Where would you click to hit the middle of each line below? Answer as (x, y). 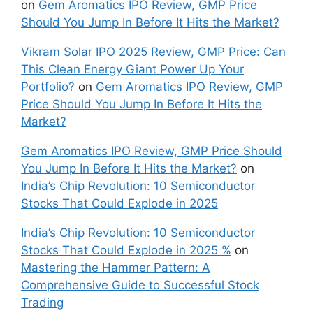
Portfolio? (48, 86)
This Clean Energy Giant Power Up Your (132, 69)
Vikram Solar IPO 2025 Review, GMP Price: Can (153, 51)
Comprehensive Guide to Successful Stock (140, 285)
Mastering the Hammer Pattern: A (116, 267)
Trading (42, 302)
